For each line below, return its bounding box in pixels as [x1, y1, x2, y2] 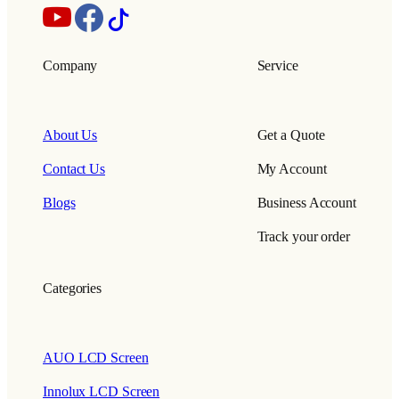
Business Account [256, 195, 356, 212]
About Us [43, 126, 98, 143]
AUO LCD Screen [43, 350, 149, 367]
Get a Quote [256, 126, 325, 143]
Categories [43, 281, 102, 297]
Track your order [256, 229, 350, 246]
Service [256, 57, 298, 74]
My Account [256, 160, 327, 177]
